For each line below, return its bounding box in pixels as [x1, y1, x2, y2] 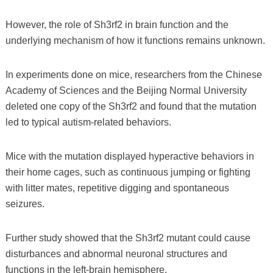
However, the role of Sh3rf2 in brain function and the [5, 19, 229, 30]
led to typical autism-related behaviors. [5, 116, 171, 127]
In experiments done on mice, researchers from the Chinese [5, 69, 262, 80]
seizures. [5, 198, 44, 209]
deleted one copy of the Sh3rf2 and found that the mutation [5, 101, 257, 112]
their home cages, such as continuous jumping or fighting [5, 166, 250, 177]
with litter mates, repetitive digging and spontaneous [5, 182, 229, 193]
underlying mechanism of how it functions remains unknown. [5, 35, 265, 46]
